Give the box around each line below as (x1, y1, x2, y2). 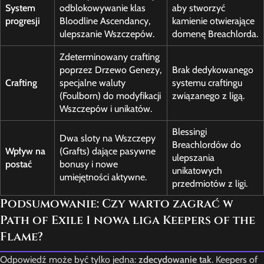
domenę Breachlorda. (172, 28, 258, 40)
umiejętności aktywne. (60, 171, 147, 183)
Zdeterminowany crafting (60, 51, 160, 63)
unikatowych (172, 165, 222, 177)
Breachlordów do (172, 139, 241, 151)
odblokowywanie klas (60, 2, 146, 14)
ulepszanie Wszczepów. (60, 28, 154, 40)
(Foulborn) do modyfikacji (60, 90, 161, 102)
